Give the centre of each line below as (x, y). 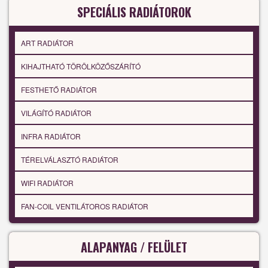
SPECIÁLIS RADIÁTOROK (134, 12)
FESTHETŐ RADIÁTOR (59, 90)
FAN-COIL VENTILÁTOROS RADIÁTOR (85, 206)
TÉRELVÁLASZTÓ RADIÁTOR (70, 160)
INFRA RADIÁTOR (51, 136)
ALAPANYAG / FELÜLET (134, 247)
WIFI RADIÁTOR (47, 183)
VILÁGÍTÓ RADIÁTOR (56, 113)
